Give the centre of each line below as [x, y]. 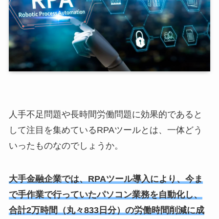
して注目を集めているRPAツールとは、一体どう [105, 130]
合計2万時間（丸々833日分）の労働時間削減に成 [106, 210]
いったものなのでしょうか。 [66, 145]
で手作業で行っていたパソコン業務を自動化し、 [105, 194]
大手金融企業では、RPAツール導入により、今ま [106, 179]
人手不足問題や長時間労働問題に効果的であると [105, 114]
